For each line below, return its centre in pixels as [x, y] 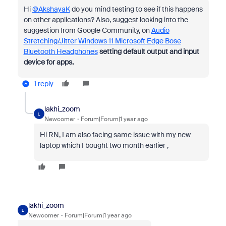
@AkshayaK [51, 9]
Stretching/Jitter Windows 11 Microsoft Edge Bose [102, 41]
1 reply [43, 84]
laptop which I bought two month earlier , [105, 145]
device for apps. [48, 62]
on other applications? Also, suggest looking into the [106, 20]
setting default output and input [149, 51]
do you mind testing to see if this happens [136, 9]
